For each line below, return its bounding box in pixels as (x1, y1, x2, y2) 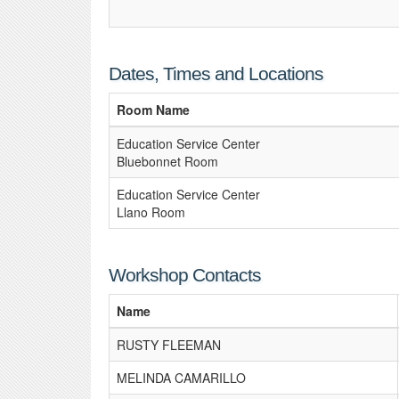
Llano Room (117, 203, 185, 221)
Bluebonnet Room (117, 152, 218, 170)
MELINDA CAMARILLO (117, 369, 246, 387)
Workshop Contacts (109, 265, 261, 285)
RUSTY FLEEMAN (117, 336, 221, 354)
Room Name (117, 101, 190, 118)
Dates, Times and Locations (109, 63, 323, 84)
